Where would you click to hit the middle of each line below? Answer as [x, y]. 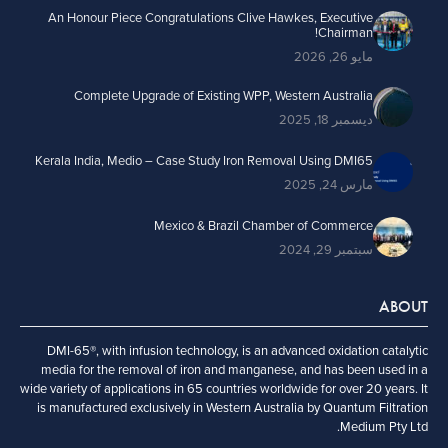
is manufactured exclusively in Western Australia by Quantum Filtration [232, 407]
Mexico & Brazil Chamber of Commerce [263, 225]
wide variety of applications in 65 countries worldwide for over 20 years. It [224, 388]
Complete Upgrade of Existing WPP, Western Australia [223, 95]
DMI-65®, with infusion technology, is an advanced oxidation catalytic [237, 350]
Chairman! [345, 32]
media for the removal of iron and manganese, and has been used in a [234, 369]
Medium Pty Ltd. [384, 426]
